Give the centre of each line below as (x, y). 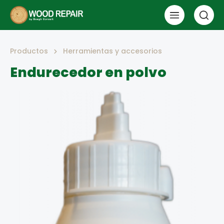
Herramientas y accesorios (112, 51)
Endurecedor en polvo (88, 72)
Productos (29, 51)
